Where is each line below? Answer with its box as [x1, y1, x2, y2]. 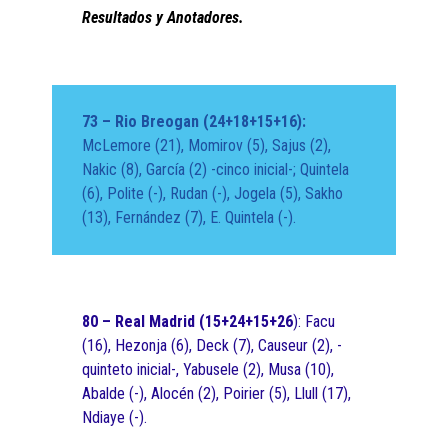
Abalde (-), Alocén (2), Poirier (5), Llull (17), [82, 384, 352, 404]
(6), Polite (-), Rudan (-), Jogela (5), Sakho [82, 184, 344, 204]
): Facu [293, 312, 336, 332]
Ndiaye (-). [82, 408, 148, 428]
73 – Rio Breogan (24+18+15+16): [82, 112, 307, 132]
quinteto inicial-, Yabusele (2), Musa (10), [82, 360, 335, 380]
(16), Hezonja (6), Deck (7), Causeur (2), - [82, 336, 343, 356]
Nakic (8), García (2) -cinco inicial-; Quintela [82, 160, 350, 180]
